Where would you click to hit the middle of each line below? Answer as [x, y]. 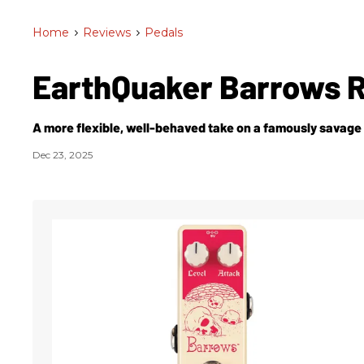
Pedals [164, 32]
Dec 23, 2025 [63, 155]
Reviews [107, 32]
